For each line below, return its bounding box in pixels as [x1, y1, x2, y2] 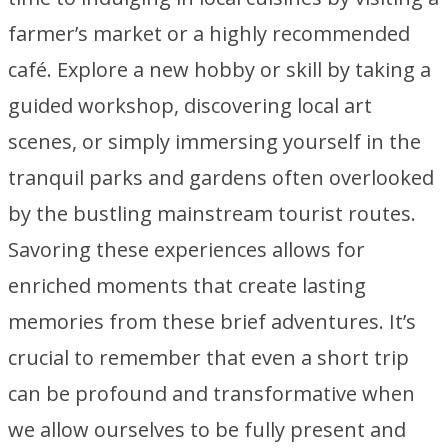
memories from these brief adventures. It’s [8, 308, 416, 335]
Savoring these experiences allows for [8, 236, 365, 263]
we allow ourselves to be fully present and [8, 416, 406, 443]
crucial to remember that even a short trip [8, 344, 409, 371]
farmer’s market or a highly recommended [8, 20, 410, 47]
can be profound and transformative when [8, 380, 415, 407]
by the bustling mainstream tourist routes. [8, 200, 416, 227]
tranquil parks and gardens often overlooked [8, 164, 434, 191]
